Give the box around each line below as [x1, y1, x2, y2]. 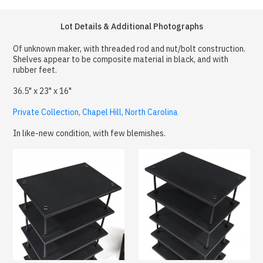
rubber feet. [13, 64, 58, 75]
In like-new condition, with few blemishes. [13, 127, 166, 139]
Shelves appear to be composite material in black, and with [13, 53, 229, 65]
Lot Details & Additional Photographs [60, 21, 203, 32]
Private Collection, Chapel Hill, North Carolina [13, 106, 178, 117]
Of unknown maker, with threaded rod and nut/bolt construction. [13, 43, 246, 54]
